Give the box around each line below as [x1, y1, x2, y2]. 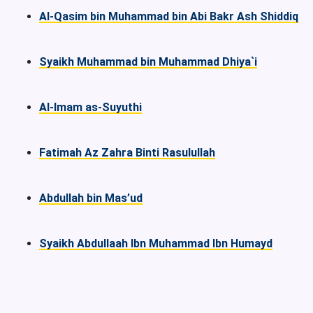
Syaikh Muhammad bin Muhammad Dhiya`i [39, 55, 257, 69]
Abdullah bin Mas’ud [39, 191, 143, 205]
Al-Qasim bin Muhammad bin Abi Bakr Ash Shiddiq [39, 10, 298, 24]
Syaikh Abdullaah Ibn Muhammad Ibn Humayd [39, 237, 272, 251]
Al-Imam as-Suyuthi [39, 101, 142, 115]
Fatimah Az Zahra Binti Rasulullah [39, 146, 215, 160]
